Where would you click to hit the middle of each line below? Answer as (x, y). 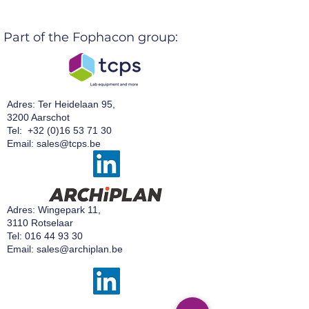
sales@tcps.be (69, 143)
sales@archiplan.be (80, 249)
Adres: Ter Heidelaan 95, (61, 104)
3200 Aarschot (38, 117)
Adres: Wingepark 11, (54, 210)
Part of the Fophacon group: (91, 37)
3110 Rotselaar (40, 223)
